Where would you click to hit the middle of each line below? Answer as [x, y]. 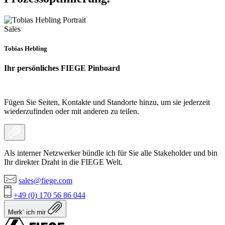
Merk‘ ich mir [28, 212]
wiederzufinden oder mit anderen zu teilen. [72, 111]
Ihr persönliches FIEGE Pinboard [62, 68]
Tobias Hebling [26, 48]
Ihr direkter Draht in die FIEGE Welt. [63, 162]
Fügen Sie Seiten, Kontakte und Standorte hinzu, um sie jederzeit [107, 102]
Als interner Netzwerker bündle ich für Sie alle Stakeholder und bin [111, 153]
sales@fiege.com [45, 181]
